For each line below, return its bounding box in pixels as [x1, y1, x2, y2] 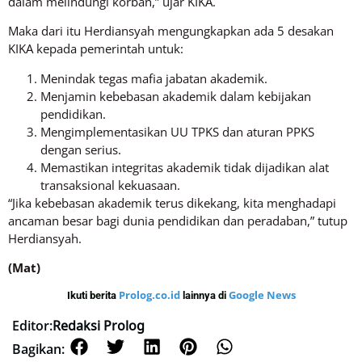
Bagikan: [12, 339, 65, 358]
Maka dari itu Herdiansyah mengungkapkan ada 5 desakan [8, 23, 334, 40]
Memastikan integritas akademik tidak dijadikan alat [40, 158, 329, 175]
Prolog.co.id [118, 288, 183, 303]
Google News [228, 288, 296, 303]
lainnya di [182, 289, 229, 302]
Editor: [12, 316, 53, 335]
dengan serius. [40, 141, 121, 158]
